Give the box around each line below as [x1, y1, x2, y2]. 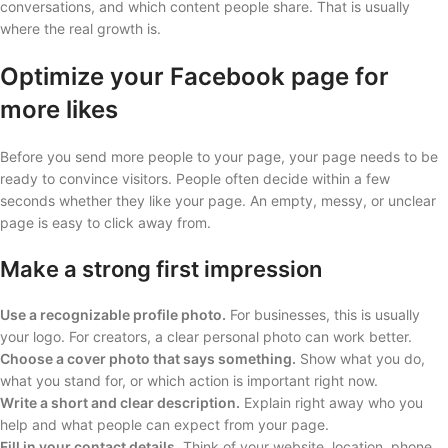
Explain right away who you [240, 393, 423, 411]
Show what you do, [296, 349, 425, 367]
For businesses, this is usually [226, 305, 420, 323]
